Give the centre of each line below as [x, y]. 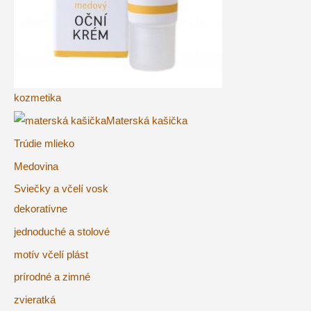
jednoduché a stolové [62, 232]
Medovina [36, 166]
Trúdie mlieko [44, 144]
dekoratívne [41, 209]
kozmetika [37, 98]
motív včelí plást [51, 254]
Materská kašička [147, 120]
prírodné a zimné [52, 277]
